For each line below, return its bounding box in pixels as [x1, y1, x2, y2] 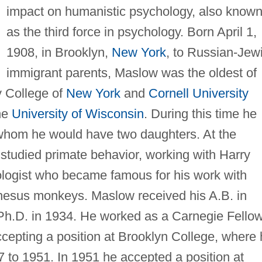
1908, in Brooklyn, [6, 44, 112, 60]
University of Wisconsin [11, 106, 144, 121]
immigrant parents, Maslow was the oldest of [6, 65, 257, 80]
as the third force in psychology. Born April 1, [6, 24, 257, 39]
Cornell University [148, 85, 249, 101]
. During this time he [143, 106, 257, 121]
